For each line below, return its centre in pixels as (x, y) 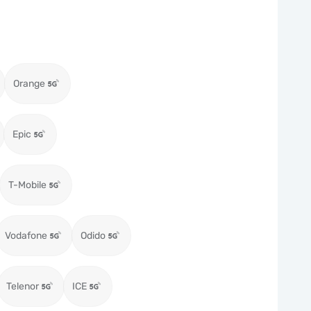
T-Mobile (27, 185)
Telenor (23, 286)
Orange (29, 84)
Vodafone (26, 236)
